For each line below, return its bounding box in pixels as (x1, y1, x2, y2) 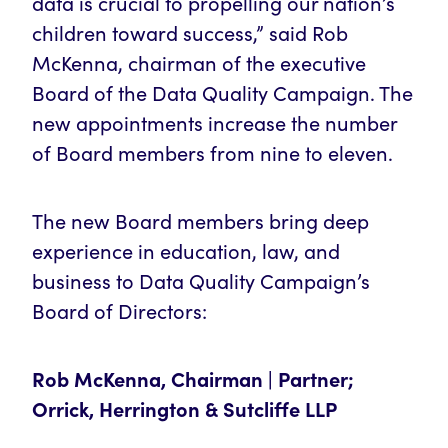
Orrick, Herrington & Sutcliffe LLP (32, 395, 337, 422)
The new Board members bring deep (32, 207, 369, 234)
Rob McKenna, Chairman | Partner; (32, 365, 354, 392)
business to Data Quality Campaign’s (32, 267, 370, 294)
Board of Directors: (32, 297, 207, 324)
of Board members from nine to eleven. (32, 139, 393, 166)
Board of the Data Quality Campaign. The (32, 79, 413, 106)
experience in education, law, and (32, 237, 340, 264)
